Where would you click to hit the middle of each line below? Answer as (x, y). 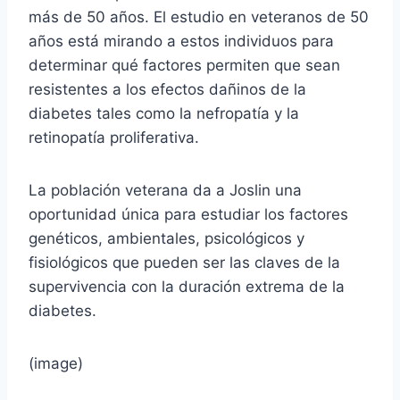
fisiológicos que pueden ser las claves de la (184, 262)
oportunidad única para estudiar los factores (188, 214)
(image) (56, 363)
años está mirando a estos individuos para (181, 41)
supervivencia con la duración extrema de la (187, 286)
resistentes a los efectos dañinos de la (167, 89)
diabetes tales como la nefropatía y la (164, 113)
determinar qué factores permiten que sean (184, 65)
